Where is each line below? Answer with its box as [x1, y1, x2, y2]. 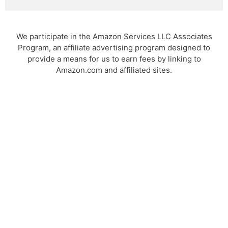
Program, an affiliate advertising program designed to [18, 42, 210, 52]
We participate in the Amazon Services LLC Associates [16, 31, 212, 41]
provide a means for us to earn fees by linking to [27, 53, 201, 64]
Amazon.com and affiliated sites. [56, 65, 172, 75]
